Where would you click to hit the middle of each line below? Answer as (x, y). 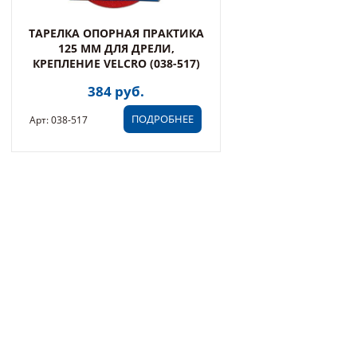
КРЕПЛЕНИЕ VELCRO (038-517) (116, 63)
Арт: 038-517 (59, 120)
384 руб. (116, 91)
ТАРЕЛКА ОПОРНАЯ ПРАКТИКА (116, 33)
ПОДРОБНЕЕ (163, 119)
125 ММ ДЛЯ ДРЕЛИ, (116, 48)
